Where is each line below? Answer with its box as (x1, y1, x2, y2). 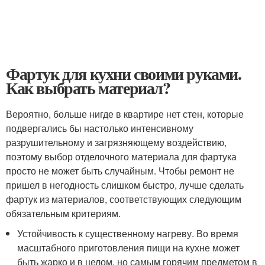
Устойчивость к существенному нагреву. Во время (17, 227, 239, 240)
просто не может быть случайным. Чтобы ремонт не (6, 164, 234, 177)
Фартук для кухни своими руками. (6, 62, 241, 86)
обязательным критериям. (6, 206, 121, 220)
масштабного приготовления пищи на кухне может (17, 241, 240, 254)
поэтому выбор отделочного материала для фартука (6, 150, 237, 163)
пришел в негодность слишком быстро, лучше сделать (6, 178, 244, 192)
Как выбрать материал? (6, 76, 170, 100)
